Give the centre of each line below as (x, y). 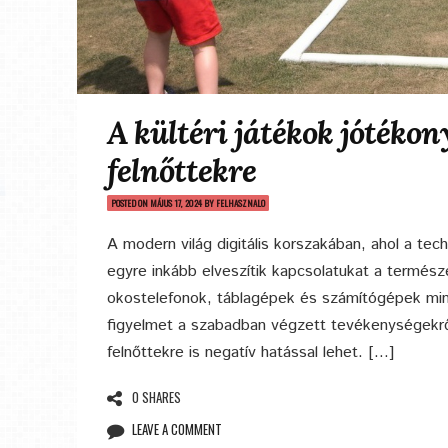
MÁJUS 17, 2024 (176, 203)
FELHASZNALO (240, 203)
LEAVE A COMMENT (177, 429)
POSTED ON (130, 203)
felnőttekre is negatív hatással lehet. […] (250, 352)
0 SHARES (156, 397)
